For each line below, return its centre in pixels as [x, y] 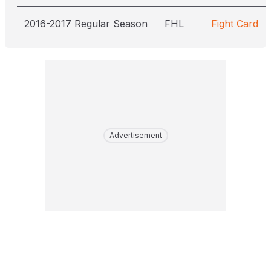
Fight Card [235, 24]
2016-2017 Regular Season [86, 24]
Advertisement [135, 135]
